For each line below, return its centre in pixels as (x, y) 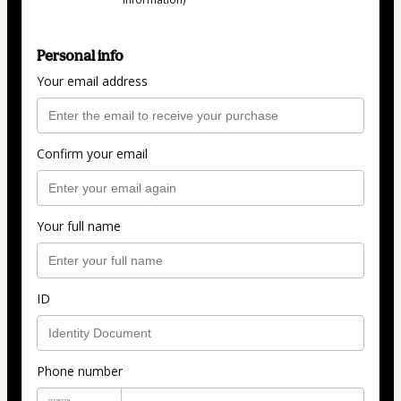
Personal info (80, 56)
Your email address (92, 81)
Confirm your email (92, 154)
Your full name (79, 226)
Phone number (80, 371)
